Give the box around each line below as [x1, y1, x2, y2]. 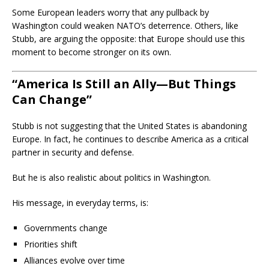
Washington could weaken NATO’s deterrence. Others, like [12, 20, 238, 31]
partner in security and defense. [12, 147, 134, 158]
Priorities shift [24, 238, 77, 250]
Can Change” [12, 91, 92, 107]
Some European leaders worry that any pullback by [12, 7, 209, 18]
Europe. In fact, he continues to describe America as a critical [12, 133, 249, 145]
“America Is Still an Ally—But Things [12, 76, 236, 92]
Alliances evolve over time [24, 255, 125, 266]
